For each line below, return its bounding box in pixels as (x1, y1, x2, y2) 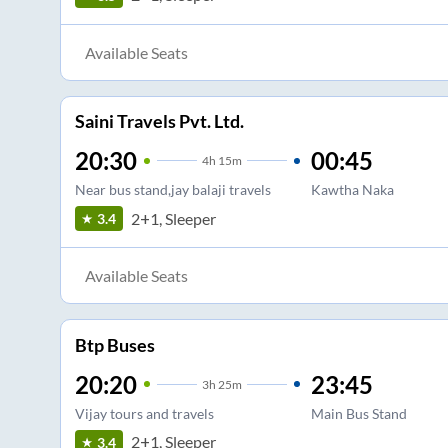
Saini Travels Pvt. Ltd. (74, 110, 244, 133)
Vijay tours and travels (74, 404, 214, 422)
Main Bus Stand (310, 404, 407, 422)
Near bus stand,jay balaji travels (74, 181, 271, 199)
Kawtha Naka (310, 181, 394, 199)
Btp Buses (74, 333, 155, 356)
